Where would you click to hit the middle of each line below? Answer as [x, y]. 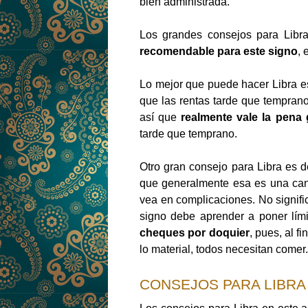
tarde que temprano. [188, 134]
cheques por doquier [195, 233]
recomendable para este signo [219, 52]
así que [161, 118]
